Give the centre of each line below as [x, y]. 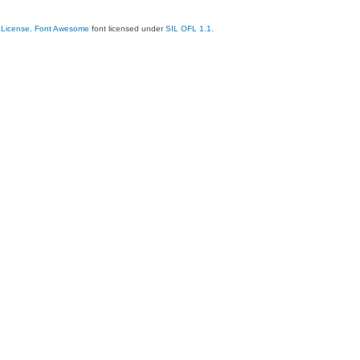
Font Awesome [62, 28]
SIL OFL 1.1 [188, 28]
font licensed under [127, 28]
